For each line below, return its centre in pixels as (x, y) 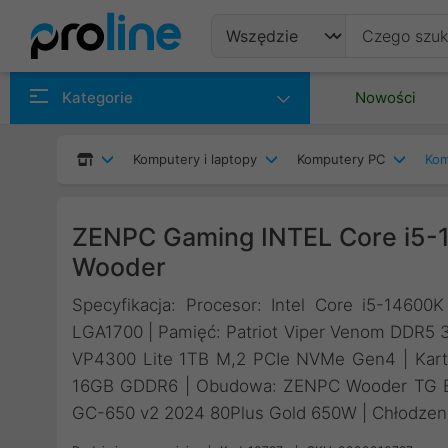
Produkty (269, 84)
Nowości (385, 97)
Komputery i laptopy (195, 159)
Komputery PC (341, 159)
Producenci (280, 133)
